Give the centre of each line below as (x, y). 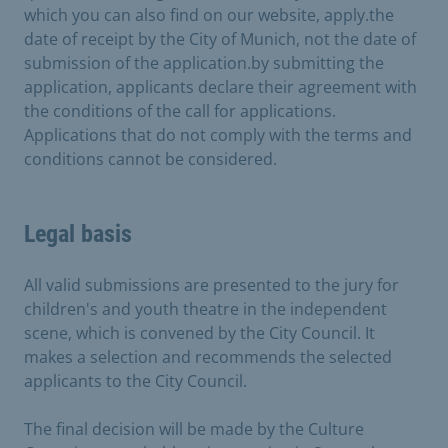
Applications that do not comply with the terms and (218, 134)
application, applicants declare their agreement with (220, 86)
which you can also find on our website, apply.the (209, 14)
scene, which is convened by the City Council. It (199, 332)
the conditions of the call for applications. (180, 110)
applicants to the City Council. (135, 380)
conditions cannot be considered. (150, 158)
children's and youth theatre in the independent (205, 308)
